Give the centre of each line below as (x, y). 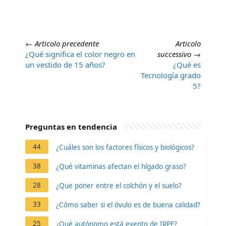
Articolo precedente (67, 43)
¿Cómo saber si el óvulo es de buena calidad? (128, 205)
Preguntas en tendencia (71, 126)
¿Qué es (187, 64)
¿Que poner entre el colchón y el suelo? (119, 185)
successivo (174, 54)
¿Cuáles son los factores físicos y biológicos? (125, 147)
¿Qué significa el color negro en (80, 54)
